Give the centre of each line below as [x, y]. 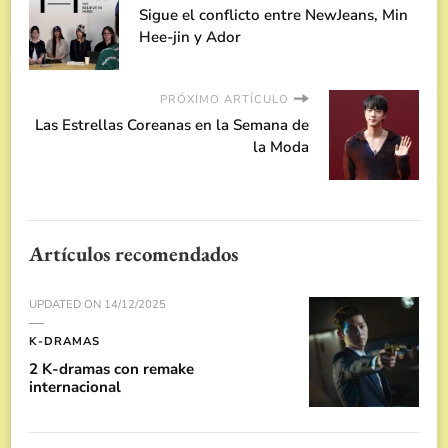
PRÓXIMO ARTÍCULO [224, 99]
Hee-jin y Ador [190, 36]
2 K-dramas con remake [111, 368]
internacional [75, 386]
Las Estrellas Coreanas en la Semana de [172, 124]
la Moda [281, 146]
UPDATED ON [66, 304]
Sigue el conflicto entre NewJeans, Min [273, 14]
